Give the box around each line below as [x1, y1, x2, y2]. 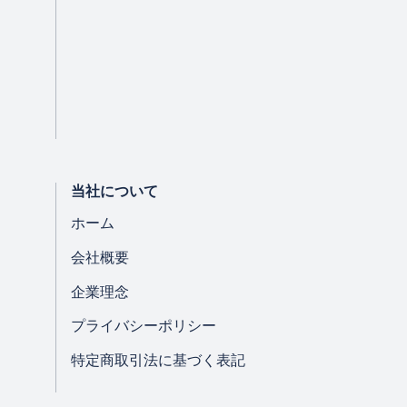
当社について [70, 183, 158, 199]
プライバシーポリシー [70, 318, 216, 334]
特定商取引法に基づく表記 [70, 352, 245, 368]
